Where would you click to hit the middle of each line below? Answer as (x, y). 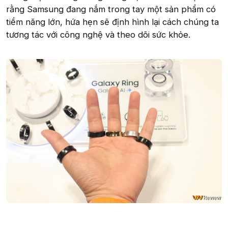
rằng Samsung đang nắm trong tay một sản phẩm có (111, 9)
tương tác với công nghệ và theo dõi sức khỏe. (98, 35)
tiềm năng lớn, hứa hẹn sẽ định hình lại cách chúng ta (112, 22)
